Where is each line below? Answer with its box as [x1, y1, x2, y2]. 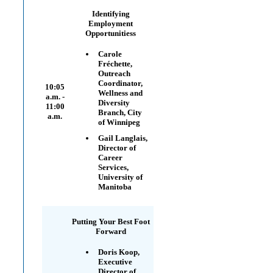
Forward [95, 227, 126, 236]
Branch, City [98, 108, 142, 117]
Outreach [98, 69, 130, 78]
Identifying [91, 9, 130, 18]
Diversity [98, 98, 130, 107]
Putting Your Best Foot [71, 217, 150, 226]
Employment [88, 19, 133, 28]
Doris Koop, [98, 247, 140, 257]
